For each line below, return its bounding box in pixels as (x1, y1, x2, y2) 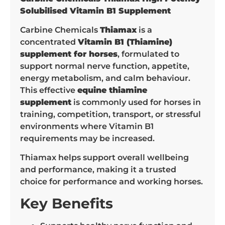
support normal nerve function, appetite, (20, 61, 189, 71)
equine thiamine (77, 85, 147, 95)
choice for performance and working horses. (20, 177, 203, 187)
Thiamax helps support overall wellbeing (20, 153, 189, 163)
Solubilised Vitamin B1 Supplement (20, 6, 171, 16)
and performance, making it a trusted (20, 165, 176, 175)
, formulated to (118, 49, 179, 59)
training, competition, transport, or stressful (20, 109, 201, 119)
